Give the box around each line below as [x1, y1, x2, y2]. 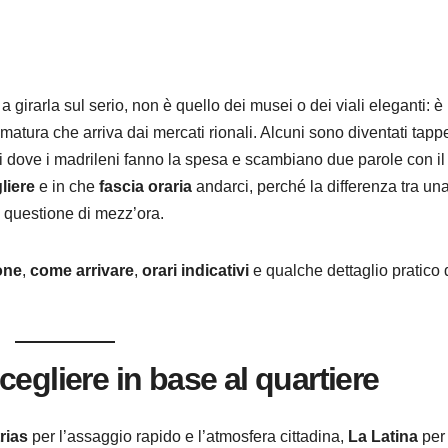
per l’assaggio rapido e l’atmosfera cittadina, [28, 427, 348, 445]
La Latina [348, 427, 418, 445]
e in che [35, 178, 99, 196]
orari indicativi [142, 262, 249, 280]
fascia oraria [99, 178, 192, 196]
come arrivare [30, 262, 134, 280]
